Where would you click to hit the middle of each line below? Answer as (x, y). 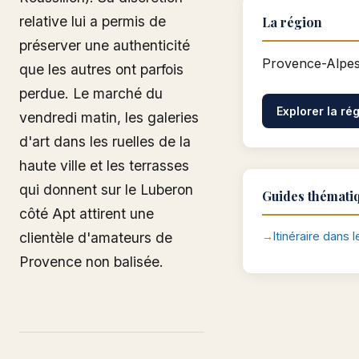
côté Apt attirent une (87, 214)
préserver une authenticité (105, 45)
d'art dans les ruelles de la (105, 141)
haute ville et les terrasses (104, 165)
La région (292, 22)
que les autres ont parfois (101, 69)
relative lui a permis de (93, 21)
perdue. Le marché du (91, 93)
